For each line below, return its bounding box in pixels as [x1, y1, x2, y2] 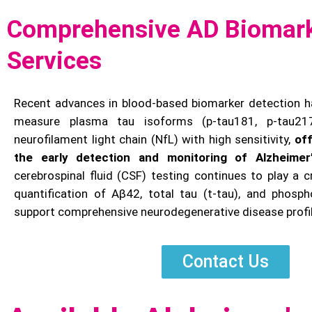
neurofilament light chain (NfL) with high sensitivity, [14, 132, 295, 146]
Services [7, 47, 102, 75]
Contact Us [182, 251, 269, 272]
